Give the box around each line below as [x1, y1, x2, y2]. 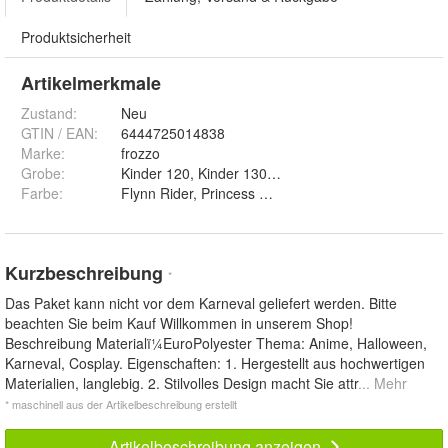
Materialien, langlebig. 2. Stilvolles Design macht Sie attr [5, 372, 358, 393]
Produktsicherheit [21, 26, 131, 47]
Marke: [21, 142, 65, 163]
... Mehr [358, 372, 407, 393]
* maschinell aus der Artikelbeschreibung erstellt [5, 395, 237, 412]
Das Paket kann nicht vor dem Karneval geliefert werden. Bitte [5, 292, 397, 313]
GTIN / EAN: [21, 122, 98, 143]
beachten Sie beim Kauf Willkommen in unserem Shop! [5, 312, 353, 333]
